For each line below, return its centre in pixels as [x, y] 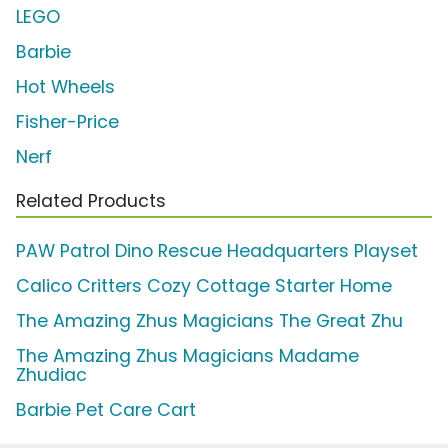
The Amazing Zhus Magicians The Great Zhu [209, 321]
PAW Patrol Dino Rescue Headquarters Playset [217, 251]
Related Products [91, 201]
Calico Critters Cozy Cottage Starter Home [204, 286]
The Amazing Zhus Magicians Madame [187, 356]
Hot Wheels [65, 87]
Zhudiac [51, 375]
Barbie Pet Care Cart [106, 410]
